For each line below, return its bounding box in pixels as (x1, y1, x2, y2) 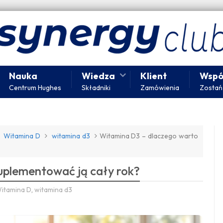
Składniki (82, 83, 111, 92)
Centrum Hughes (9, 83, 61, 92)
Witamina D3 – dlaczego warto (99, 131, 199, 140)
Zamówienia (140, 83, 179, 92)
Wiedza (82, 70, 115, 82)
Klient (140, 70, 167, 82)
